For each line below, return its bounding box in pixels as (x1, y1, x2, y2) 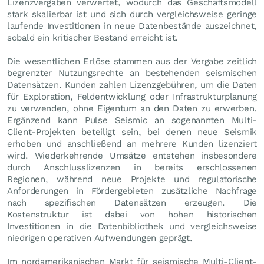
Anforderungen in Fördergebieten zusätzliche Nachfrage (7, 185, 257, 196)
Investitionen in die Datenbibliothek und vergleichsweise (7, 220, 257, 232)
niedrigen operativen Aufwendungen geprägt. (7, 232, 193, 243)
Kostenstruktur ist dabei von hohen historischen (7, 209, 257, 220)
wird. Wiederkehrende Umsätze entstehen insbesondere (7, 150, 257, 161)
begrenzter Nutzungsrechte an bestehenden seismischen (7, 67, 257, 78)
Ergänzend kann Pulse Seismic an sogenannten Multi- (7, 114, 257, 126)
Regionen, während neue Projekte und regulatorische (7, 173, 257, 184)
